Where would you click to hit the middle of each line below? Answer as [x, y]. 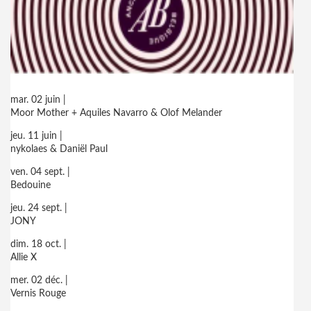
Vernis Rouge [38, 294]
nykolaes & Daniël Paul [59, 149]
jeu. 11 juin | [36, 136]
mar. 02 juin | [38, 100]
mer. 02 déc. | [39, 280]
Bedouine [31, 185]
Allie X [24, 258]
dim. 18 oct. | [39, 244]
